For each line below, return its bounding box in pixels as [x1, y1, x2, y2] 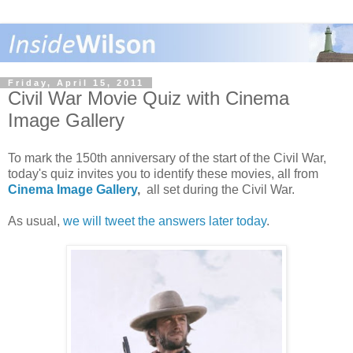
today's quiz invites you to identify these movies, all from [8, 166, 318, 180]
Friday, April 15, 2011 [8, 77, 144, 87]
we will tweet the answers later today [63, 214, 266, 228]
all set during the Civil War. [143, 182, 295, 196]
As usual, [8, 214, 63, 228]
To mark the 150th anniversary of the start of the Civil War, [8, 150, 326, 165]
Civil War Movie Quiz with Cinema [8, 87, 289, 109]
